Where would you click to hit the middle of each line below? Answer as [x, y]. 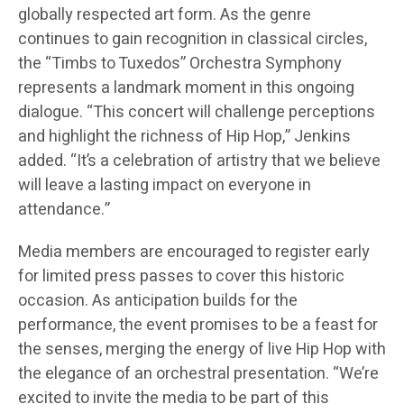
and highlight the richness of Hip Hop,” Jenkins [184, 137]
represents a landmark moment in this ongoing [186, 88]
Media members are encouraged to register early [194, 252]
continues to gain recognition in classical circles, [193, 40]
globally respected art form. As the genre [165, 15]
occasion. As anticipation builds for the [158, 301]
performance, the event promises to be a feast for [198, 326]
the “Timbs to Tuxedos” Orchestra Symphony [180, 64]
